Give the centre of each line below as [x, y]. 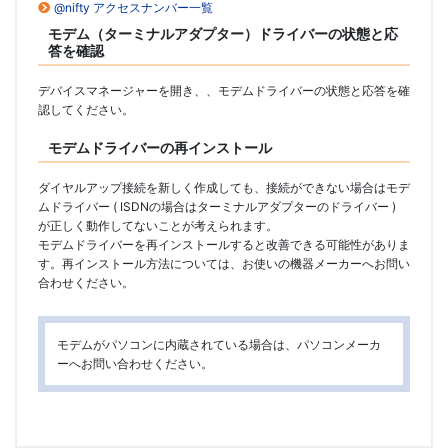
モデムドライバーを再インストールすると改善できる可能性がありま [224, 245]
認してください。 [86, 110]
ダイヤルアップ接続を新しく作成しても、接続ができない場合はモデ [224, 188]
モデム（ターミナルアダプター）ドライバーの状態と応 [223, 34]
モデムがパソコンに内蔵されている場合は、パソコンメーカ [219, 345]
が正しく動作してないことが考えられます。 [158, 226]
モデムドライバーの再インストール [160, 148]
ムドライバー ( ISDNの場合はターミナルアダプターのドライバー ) [217, 207]
